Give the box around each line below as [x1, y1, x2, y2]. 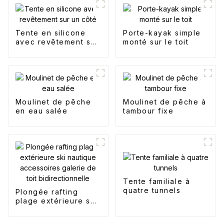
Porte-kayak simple [122, 28, 201, 37]
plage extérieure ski [15, 196, 97, 205]
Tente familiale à [122, 177, 190, 186]
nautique [15, 205, 50, 214]
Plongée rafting [15, 187, 78, 196]
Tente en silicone [15, 28, 86, 37]
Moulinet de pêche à [122, 97, 206, 106]
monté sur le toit [122, 37, 189, 46]
